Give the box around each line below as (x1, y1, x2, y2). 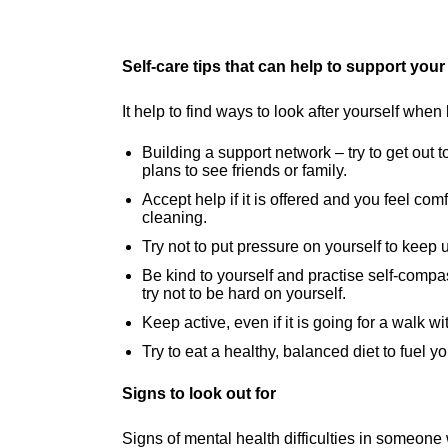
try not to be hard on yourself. (142, 285, 346, 303)
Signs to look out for (122, 385, 276, 403)
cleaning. (142, 209, 207, 227)
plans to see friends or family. (142, 162, 347, 180)
